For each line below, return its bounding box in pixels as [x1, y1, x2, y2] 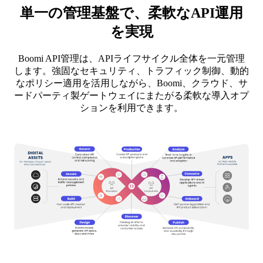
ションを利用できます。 [80, 102, 183, 113]
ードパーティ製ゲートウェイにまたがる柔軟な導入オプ [14, 90, 249, 100]
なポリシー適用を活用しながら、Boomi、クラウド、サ [15, 77, 248, 88]
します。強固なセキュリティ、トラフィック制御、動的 [14, 65, 249, 76]
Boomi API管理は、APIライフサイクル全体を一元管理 [18, 53, 245, 63]
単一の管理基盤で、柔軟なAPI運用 [20, 5, 243, 21]
